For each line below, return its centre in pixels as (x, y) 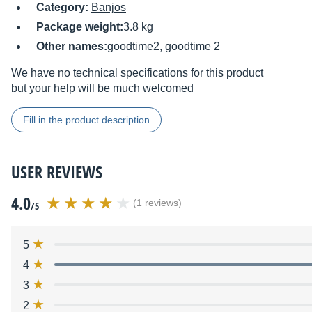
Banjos (109, 8)
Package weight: (80, 27)
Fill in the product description (86, 120)
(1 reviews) (157, 203)
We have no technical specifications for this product (137, 73)
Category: (64, 8)
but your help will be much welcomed (102, 88)
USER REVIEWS (57, 172)
